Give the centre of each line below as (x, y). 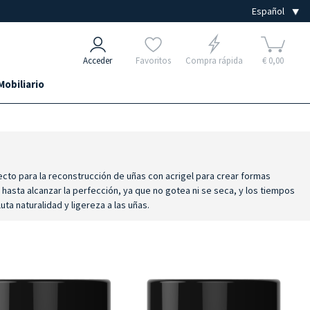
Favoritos (153, 61)
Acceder (98, 61)
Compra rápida (214, 61)
